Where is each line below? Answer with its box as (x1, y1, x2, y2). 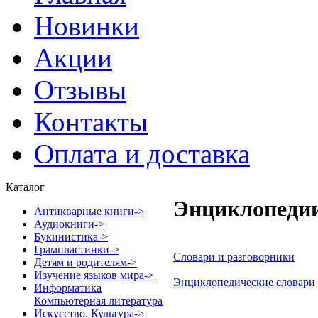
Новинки (34, 11, 139, 41)
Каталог (6, 181, 45, 193)
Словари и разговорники (173, 250, 295, 263)
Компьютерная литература (34, 295, 163, 307)
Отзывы (34, 75, 126, 105)
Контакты (34, 106, 148, 137)
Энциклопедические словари (173, 275, 315, 288)
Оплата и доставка (34, 138, 250, 169)
